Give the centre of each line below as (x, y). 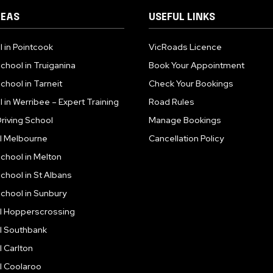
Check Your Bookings (191, 83)
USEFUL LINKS (182, 17)
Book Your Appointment (197, 65)
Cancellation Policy (186, 138)
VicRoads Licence (185, 47)
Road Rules (172, 101)
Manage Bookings (185, 120)
